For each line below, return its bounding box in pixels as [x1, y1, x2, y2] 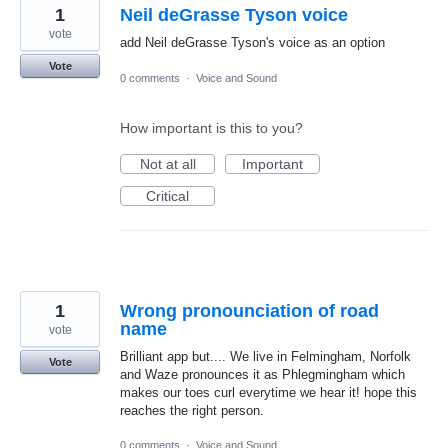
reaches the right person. [120, 402, 264, 418]
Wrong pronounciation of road [120, 300, 379, 321]
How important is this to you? [120, 119, 303, 136]
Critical [146, 187, 189, 204]
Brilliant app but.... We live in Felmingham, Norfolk [120, 348, 411, 364]
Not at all [139, 155, 196, 172]
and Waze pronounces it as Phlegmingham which [120, 366, 405, 382]
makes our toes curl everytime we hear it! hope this [120, 384, 417, 400]
